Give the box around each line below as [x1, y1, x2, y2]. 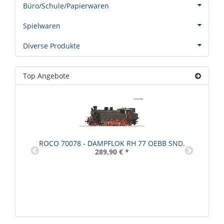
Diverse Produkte [23, 41, 80, 51]
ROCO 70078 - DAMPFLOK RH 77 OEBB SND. [39, 138, 185, 148]
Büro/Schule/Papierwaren [23, 1, 109, 11]
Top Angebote [23, 71, 69, 81]
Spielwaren [23, 21, 60, 31]
